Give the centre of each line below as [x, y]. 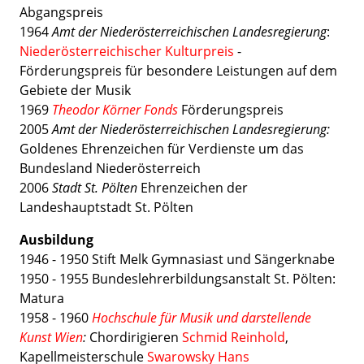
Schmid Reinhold [234, 337]
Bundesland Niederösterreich [110, 168]
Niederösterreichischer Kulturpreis [127, 51]
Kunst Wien [51, 337]
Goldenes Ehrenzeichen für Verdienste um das [162, 149]
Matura [42, 298]
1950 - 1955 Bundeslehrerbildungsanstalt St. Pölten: [178, 279]
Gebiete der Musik [75, 90]
